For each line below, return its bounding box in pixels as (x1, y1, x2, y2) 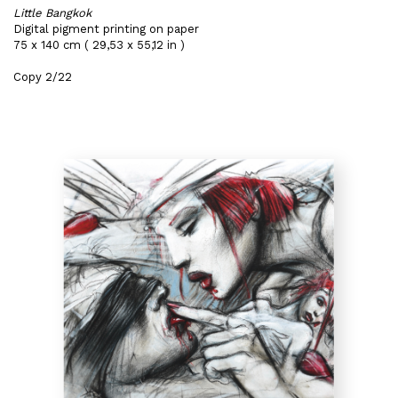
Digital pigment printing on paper (13, 22, 199, 36)
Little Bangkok (13, 6, 92, 20)
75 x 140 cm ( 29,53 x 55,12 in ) (13, 38, 185, 52)
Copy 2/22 (13, 70, 72, 84)
